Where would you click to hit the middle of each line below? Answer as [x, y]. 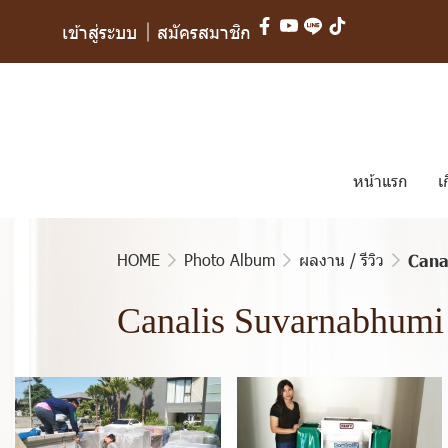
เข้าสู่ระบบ [99, 31]
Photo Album [229, 259]
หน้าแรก [380, 180]
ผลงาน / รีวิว [341, 259]
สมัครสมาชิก [204, 31]
